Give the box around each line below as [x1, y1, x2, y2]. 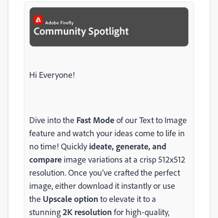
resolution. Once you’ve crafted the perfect [29, 167, 180, 178]
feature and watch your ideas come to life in [29, 127, 185, 138]
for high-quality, [112, 206, 169, 217]
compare [29, 154, 62, 164]
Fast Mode [76, 114, 114, 125]
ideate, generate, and [89, 141, 166, 151]
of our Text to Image [114, 114, 187, 125]
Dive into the [29, 114, 76, 125]
